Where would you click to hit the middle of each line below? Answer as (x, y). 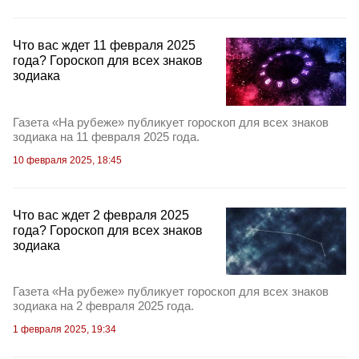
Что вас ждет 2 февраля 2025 (101, 215)
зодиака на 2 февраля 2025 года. (103, 305)
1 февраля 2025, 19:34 (65, 329)
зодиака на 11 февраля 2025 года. (106, 136)
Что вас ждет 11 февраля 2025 (104, 46)
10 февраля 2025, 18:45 (67, 160)
